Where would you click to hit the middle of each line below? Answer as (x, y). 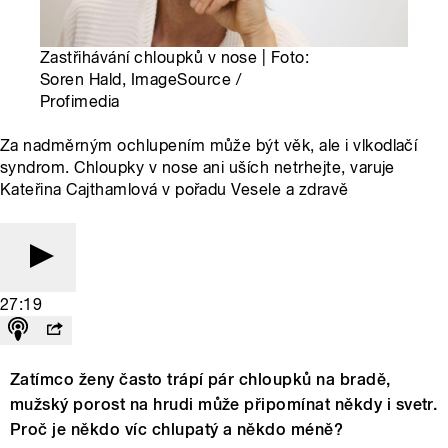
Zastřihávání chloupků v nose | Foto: (175, 58)
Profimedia (80, 102)
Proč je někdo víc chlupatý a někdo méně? (177, 430)
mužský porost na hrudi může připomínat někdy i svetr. (224, 405)
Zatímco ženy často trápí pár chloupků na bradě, (200, 380)
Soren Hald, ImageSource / (140, 80)
